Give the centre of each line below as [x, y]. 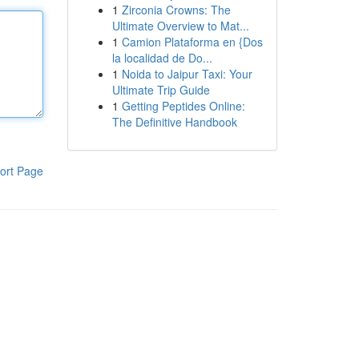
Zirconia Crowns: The [176, 10]
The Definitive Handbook [174, 122]
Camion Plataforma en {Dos [192, 42]
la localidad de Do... [162, 58]
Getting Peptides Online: [183, 106]
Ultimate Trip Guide [161, 90]
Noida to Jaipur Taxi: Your [187, 74]
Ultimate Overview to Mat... [180, 26]
